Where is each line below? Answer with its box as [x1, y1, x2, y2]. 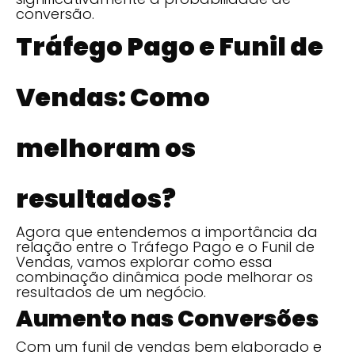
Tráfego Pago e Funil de [16, 28, 323, 64]
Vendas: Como [16, 78, 210, 115]
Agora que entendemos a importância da [16, 221, 318, 242]
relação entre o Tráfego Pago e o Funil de [16, 236, 315, 257]
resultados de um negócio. [16, 281, 206, 302]
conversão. [16, 3, 94, 24]
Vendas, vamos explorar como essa [16, 251, 273, 272]
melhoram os [16, 129, 196, 166]
